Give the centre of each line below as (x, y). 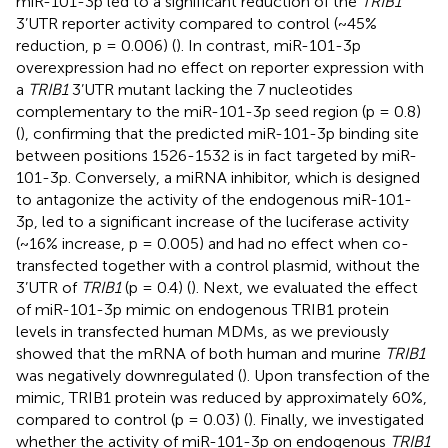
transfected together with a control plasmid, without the (218, 265)
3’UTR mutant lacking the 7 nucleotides (210, 89)
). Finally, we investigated (336, 419)
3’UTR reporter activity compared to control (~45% (196, 23)
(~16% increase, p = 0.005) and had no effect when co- (212, 243)
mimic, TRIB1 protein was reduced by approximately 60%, (221, 397)
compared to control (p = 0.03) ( (132, 419)
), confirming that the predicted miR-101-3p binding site (219, 133)
